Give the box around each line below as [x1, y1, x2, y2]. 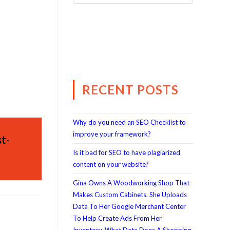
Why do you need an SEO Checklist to [73, 118, 186, 126]
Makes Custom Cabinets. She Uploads [73, 190, 187, 199]
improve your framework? [73, 130, 151, 138]
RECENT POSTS [82, 82, 179, 97]
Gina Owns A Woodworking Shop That [73, 179, 189, 187]
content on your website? [73, 160, 149, 168]
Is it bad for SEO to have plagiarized [73, 148, 180, 157]
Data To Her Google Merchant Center [73, 202, 186, 210]
